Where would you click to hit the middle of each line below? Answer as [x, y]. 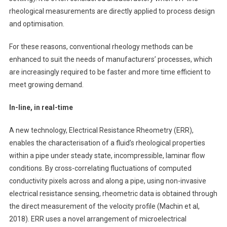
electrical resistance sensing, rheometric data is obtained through [113, 193]
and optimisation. [36, 24]
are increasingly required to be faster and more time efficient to [110, 72]
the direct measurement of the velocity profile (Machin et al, [104, 206]
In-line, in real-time [41, 107]
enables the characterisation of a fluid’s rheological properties [107, 143]
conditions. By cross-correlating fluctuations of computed [100, 168]
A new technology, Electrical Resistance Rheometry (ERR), [101, 130]
